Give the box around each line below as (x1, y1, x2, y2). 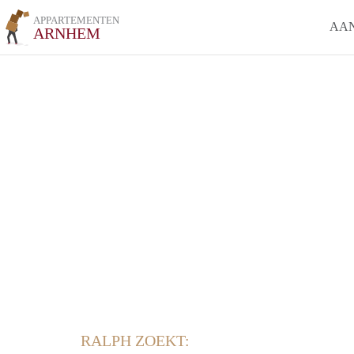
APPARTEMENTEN (33, 14, 120, 26)
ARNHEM (33, 24, 101, 42)
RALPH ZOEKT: (81, 332, 190, 349)
